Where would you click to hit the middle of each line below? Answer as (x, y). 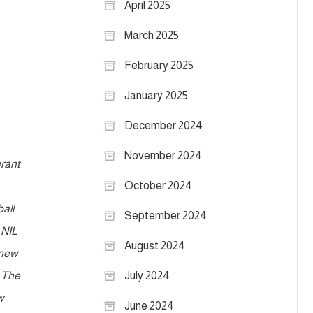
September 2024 (166, 216)
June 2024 (149, 306)
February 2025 (159, 65)
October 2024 (158, 185)
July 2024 (147, 276)
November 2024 (163, 155)
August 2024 (155, 246)
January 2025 (156, 95)
